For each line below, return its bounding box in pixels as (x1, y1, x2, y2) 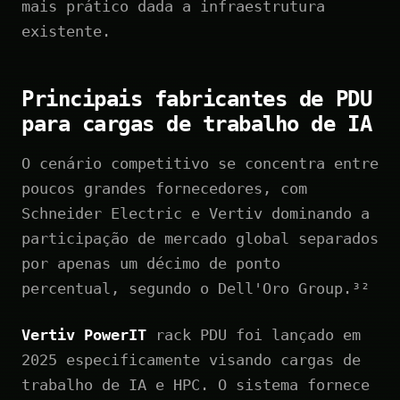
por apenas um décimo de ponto (21, 254, 280, 272)
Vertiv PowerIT (21, 325, 146, 344)
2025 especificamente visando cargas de (21, 350, 361, 369)
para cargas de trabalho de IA (21, 111, 372, 137)
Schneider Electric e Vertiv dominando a (21, 204, 370, 222)
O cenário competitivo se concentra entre (21, 154, 379, 172)
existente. (21, 21, 111, 40)
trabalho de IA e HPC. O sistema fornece (21, 375, 370, 394)
